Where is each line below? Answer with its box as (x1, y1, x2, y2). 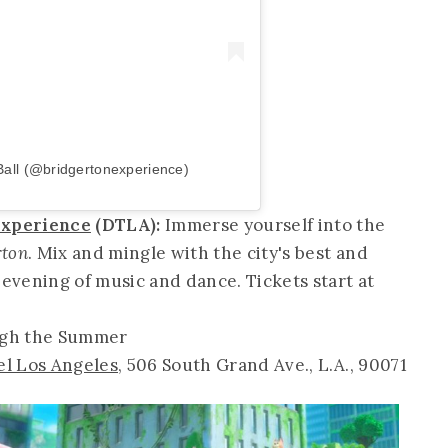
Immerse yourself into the (165, 213, 386, 236)
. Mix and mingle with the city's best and (27, 241, 368, 264)
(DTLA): (90, 213, 166, 236)
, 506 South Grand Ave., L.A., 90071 (117, 353, 407, 376)
